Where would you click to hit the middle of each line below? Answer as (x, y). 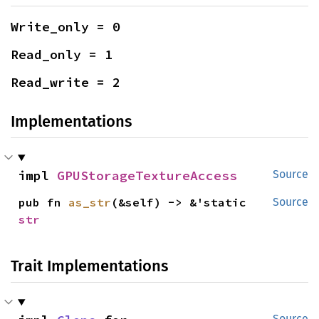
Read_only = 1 (62, 54)
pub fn (44, 202)
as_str (90, 202)
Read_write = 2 (66, 82)
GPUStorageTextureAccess (147, 176)
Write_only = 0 (66, 27)
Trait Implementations (89, 266)
